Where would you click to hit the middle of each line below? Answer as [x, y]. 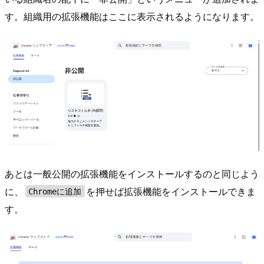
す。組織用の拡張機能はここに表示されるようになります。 [132, 16]
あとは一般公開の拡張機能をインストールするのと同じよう [132, 173]
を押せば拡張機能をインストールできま [171, 191]
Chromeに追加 [55, 191]
